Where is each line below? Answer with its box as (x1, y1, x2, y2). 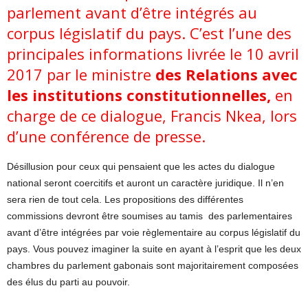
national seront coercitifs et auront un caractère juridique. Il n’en (7, 177, 284, 188)
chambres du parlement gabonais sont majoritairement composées (7, 259, 298, 271)
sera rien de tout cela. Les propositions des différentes (7, 193, 243, 205)
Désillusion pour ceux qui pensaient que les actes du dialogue (7, 160, 275, 172)
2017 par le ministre (7, 63, 155, 85)
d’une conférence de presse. (7, 125, 206, 146)
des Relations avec (155, 63, 298, 85)
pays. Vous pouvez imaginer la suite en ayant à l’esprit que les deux (7, 243, 301, 254)
